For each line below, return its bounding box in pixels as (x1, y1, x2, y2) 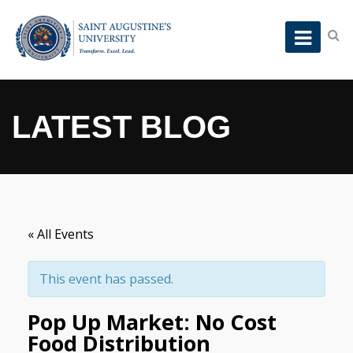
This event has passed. (39, 270, 173, 288)
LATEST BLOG (12, 110, 231, 145)
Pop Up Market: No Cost (28, 307, 277, 337)
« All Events (28, 225, 94, 243)
